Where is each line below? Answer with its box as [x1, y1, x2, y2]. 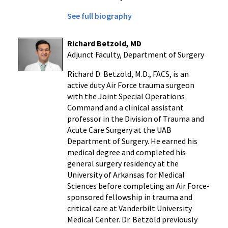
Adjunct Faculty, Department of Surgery [67, 49, 204, 60]
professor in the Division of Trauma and [67, 113, 204, 124]
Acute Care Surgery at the [67, 124, 157, 135]
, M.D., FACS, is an [131, 68, 189, 79]
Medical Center [67, 214, 119, 224]
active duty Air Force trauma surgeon [67, 79, 194, 90]
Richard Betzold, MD [67, 38, 141, 48]
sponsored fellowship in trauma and [67, 191, 192, 202]
